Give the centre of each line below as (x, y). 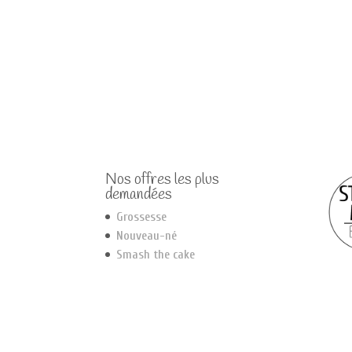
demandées (139, 194)
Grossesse (142, 216)
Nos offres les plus (163, 180)
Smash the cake (156, 254)
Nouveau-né (147, 235)
